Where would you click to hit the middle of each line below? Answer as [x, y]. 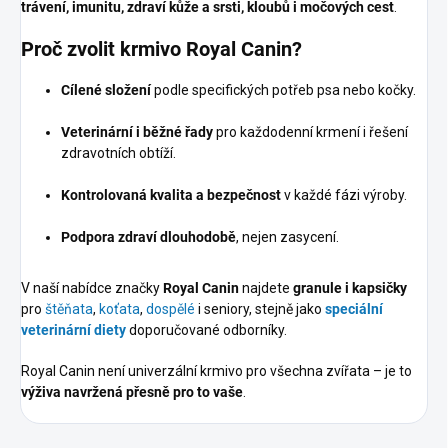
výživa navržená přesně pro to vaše [132, 391]
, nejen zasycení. [287, 236]
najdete [266, 287]
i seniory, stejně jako [260, 308]
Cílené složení [106, 89]
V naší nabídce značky [92, 287]
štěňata [69, 308]
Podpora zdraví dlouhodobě [148, 236]
